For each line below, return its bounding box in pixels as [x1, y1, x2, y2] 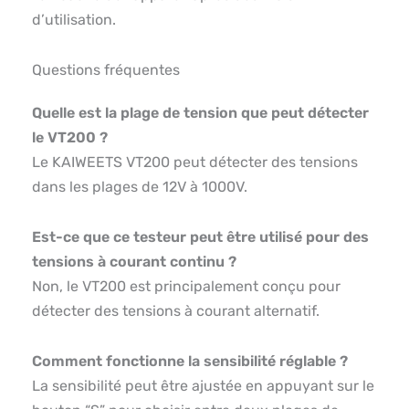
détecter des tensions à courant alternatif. [32, 302, 320, 320]
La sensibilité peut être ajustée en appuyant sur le [32, 377, 374, 395]
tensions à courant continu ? [32, 253, 236, 271]
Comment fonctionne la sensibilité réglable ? [32, 352, 348, 371]
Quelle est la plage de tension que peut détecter [32, 104, 369, 122]
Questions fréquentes [32, 61, 180, 79]
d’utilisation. [32, 11, 116, 29]
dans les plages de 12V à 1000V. [32, 178, 247, 196]
